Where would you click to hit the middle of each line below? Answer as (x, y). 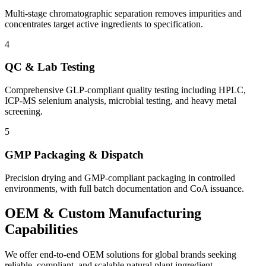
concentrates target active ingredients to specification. (104, 24)
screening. (24, 112)
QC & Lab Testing (50, 67)
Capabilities (41, 229)
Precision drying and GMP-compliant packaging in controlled (120, 178)
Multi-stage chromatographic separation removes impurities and (123, 13)
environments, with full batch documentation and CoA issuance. (124, 188)
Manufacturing (155, 213)
